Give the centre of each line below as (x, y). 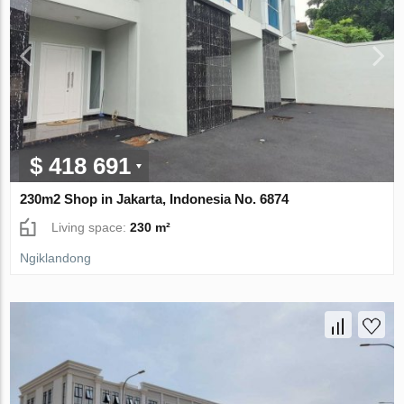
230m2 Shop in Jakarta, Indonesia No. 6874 (155, 199)
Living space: (91, 228)
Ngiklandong (56, 258)
